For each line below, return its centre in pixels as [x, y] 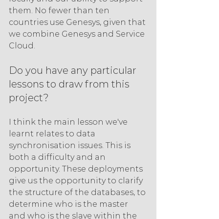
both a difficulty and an [58, 157]
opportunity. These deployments [77, 169]
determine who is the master [69, 204]
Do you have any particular [74, 71]
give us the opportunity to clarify [77, 181]
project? [29, 98]
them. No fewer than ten [60, 11]
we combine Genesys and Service [78, 34]
